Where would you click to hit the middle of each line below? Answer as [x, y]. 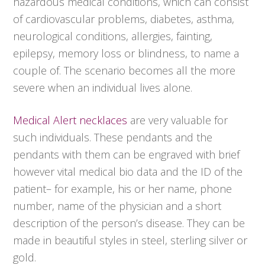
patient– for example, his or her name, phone [123, 189]
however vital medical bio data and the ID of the [128, 172]
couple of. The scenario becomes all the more [125, 71]
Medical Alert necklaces [70, 120]
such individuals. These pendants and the [113, 138]
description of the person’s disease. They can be [129, 223]
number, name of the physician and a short [117, 206]
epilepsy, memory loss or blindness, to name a [126, 54]
